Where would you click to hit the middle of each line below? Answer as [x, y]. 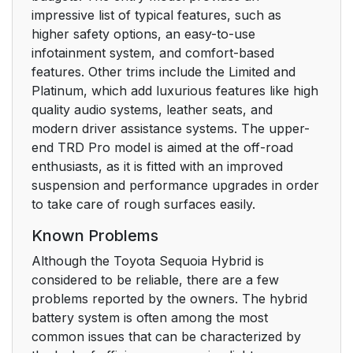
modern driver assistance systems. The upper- [171, 128]
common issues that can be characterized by [166, 336]
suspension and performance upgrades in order [175, 185]
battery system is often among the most [150, 318]
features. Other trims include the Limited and [163, 72]
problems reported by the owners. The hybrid [169, 299]
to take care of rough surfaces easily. [143, 204]
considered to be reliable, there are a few [155, 280]
